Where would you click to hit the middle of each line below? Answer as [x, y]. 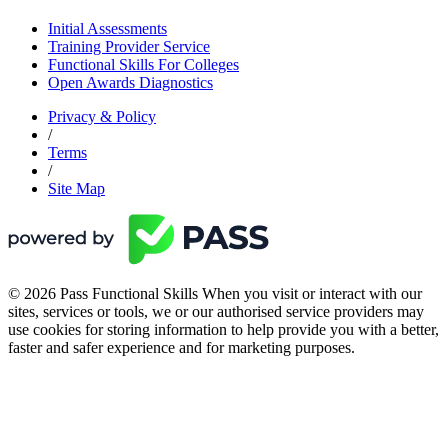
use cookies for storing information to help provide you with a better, [223, 330]
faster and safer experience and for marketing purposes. [181, 348]
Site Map [76, 189]
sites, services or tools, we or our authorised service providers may [216, 312]
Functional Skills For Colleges [143, 65]
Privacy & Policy [102, 117]
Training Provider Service [129, 47]
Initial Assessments [107, 29]
